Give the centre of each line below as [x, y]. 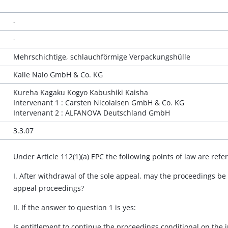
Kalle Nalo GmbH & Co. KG [58, 75]
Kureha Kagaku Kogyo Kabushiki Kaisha [80, 92]
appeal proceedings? [48, 188]
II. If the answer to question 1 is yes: [74, 207]
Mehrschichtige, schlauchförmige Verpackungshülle [102, 57]
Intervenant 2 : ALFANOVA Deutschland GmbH [91, 113]
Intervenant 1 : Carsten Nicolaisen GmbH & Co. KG [98, 103]
